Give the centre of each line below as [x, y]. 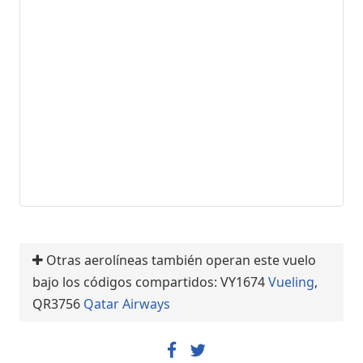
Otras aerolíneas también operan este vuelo [179, 260]
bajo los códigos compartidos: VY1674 [150, 282]
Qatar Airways [127, 303]
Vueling [291, 282]
